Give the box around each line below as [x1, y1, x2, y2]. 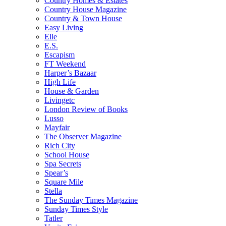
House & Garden [44, 86, 99, 95]
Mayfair [44, 123, 70, 132]
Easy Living [44, 23, 83, 32]
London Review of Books [44, 104, 128, 114]
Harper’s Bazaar [44, 68, 96, 77]
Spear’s [44, 168, 68, 177]
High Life [44, 77, 76, 86]
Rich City [44, 141, 75, 150]
